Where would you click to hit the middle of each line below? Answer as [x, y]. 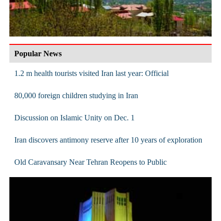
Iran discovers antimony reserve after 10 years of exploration [108, 140]
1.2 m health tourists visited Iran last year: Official [91, 73]
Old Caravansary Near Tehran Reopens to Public [90, 162]
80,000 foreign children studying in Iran [76, 95]
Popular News [38, 53]
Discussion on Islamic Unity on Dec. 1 [74, 117]
